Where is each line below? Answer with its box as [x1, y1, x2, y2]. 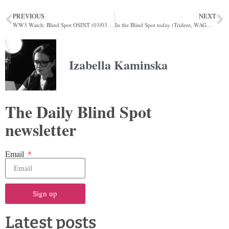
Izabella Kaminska [69, 56, 168, 74]
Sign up [33, 188, 58, 199]
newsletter [5, 117, 76, 142]
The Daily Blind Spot [5, 99, 152, 124]
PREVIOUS [13, 11, 44, 20]
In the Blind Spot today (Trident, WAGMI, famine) [206, 20, 212, 29]
